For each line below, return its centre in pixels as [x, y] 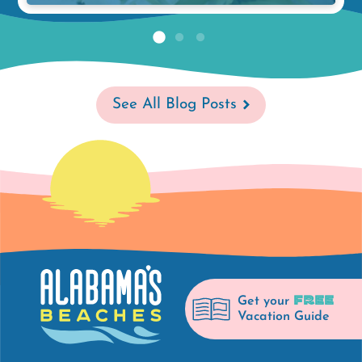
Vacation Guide [284, 316]
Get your [265, 301]
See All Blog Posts [175, 105]
